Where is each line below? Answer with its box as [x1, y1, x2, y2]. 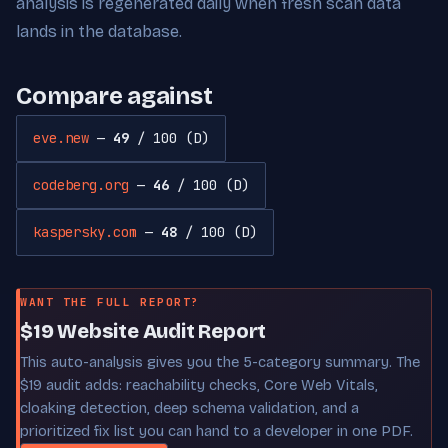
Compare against [16, 81, 213, 110]
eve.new [33, 128, 89, 147]
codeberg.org [33, 175, 129, 194]
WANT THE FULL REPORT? [20, 294, 200, 309]
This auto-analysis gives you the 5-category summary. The [20, 352, 420, 371]
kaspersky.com [33, 222, 137, 241]
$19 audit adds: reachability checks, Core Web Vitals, [20, 375, 378, 394]
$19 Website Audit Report [20, 318, 267, 343]
